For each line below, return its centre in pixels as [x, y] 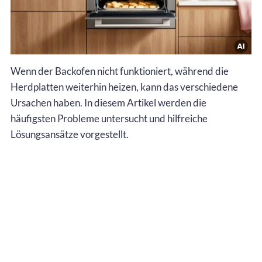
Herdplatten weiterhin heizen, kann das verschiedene [124, 87]
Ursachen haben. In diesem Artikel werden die [108, 102]
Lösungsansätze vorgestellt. [70, 134]
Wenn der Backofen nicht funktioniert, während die [120, 71]
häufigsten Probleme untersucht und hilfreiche [109, 118]
